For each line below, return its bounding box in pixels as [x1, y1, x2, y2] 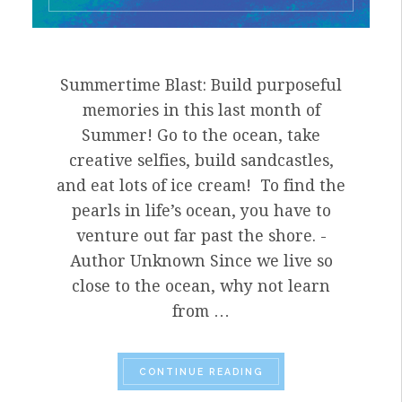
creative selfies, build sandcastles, [68, 152, 334, 170]
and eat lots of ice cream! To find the [57, 177, 345, 196]
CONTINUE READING [139, 366, 263, 378]
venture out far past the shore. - [75, 227, 327, 246]
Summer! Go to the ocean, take [82, 127, 320, 145]
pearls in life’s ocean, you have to [71, 202, 331, 221]
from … [172, 302, 230, 321]
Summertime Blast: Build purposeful [60, 76, 342, 95]
